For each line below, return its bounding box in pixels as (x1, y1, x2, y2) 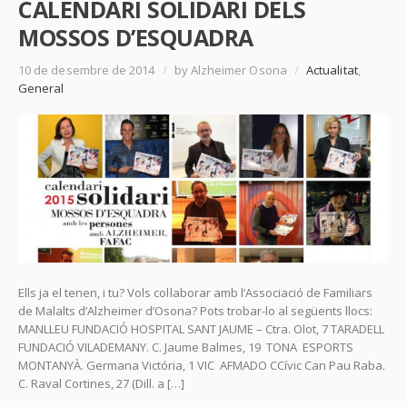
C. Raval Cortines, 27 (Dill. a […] (18, 374, 184, 392)
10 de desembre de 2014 (18, 61, 158, 78)
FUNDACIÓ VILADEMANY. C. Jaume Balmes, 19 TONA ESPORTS (18, 338, 353, 355)
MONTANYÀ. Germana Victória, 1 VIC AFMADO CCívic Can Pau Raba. (18, 356, 385, 373)
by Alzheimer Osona (171, 61, 290, 78)
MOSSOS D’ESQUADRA (18, 21, 253, 53)
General (18, 79, 65, 96)
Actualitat (306, 61, 358, 78)
